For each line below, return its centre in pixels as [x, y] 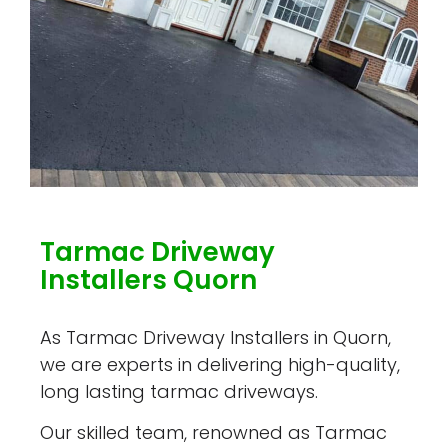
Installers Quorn [149, 279]
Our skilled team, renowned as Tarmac [214, 433]
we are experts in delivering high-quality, [220, 364]
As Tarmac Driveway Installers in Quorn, [216, 337]
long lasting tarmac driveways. [179, 391]
